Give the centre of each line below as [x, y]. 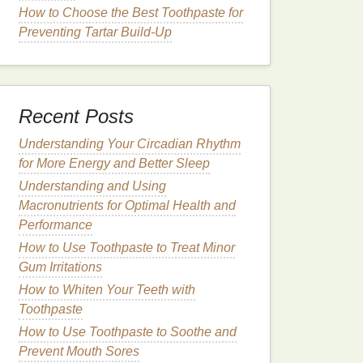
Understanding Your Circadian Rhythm [130, 144]
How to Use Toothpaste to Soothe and [128, 332]
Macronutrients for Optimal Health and [127, 205]
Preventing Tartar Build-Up [95, 32]
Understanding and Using [92, 186]
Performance [56, 225]
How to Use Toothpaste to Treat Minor [127, 248]
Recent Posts [76, 116]
